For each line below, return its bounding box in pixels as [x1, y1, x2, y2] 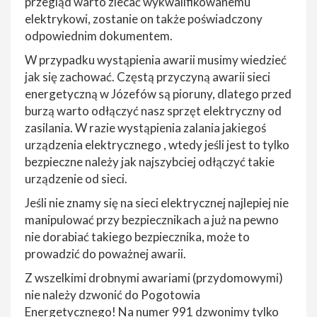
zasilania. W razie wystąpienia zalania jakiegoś [25, 120, 266, 135]
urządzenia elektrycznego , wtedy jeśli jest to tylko [25, 137, 289, 152]
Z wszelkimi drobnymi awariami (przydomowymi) [25, 270, 283, 285]
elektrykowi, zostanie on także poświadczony [25, 11, 263, 26]
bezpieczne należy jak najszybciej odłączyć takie [25, 154, 275, 169]
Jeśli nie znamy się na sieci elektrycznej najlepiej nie [25, 195, 289, 210]
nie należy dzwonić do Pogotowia [25, 287, 200, 302]
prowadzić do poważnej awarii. [25, 246, 186, 261]
